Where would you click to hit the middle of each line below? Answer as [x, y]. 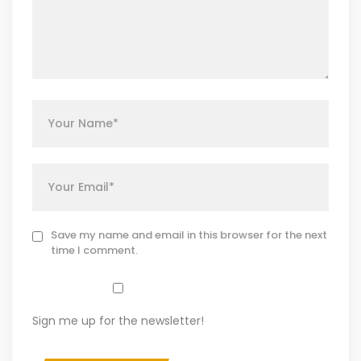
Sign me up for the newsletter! [118, 320]
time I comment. [94, 250]
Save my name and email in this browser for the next [189, 234]
